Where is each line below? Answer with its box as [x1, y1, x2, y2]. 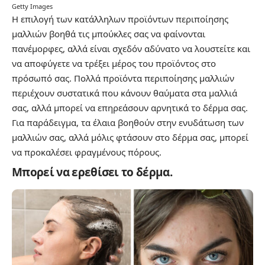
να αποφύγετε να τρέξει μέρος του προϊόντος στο [12, 57, 216, 70]
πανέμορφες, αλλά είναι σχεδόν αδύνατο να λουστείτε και [12, 43, 250, 55]
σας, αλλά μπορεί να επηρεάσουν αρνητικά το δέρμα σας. [12, 102, 248, 114]
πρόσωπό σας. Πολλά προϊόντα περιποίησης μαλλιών [12, 72, 234, 85]
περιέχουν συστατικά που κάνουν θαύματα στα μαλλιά [12, 87, 237, 99]
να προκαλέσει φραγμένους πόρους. [12, 146, 161, 159]
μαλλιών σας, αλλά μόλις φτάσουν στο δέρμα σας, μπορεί [12, 131, 248, 144]
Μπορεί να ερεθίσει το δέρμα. [12, 164, 173, 180]
